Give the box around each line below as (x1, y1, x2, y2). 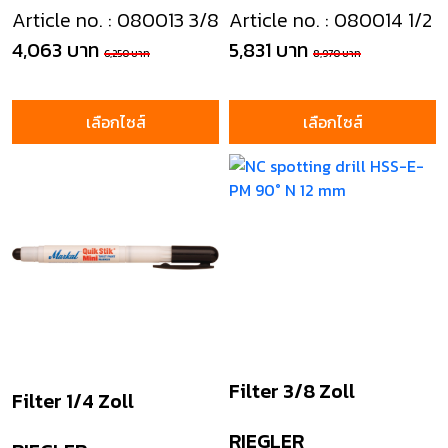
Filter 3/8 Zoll (229, 376, 355, 406)
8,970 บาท (313, 46, 361, 61)
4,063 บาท (12, 35, 99, 65)
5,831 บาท (229, 35, 308, 65)
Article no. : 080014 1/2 (229, 5, 432, 35)
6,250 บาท (104, 46, 150, 61)
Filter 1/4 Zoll (12, 386, 134, 416)
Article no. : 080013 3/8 (12, 5, 219, 35)
